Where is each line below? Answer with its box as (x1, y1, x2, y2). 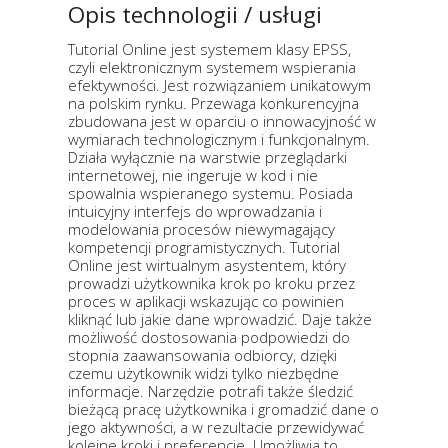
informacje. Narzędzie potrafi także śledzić (68, 381, 353, 402)
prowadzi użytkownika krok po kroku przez (68, 273, 355, 294)
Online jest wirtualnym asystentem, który (68, 255, 346, 276)
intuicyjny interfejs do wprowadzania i (68, 201, 322, 222)
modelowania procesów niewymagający (68, 219, 335, 240)
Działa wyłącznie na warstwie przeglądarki (68, 147, 347, 168)
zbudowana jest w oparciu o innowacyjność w (68, 111, 376, 132)
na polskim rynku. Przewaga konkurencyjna (68, 93, 359, 114)
